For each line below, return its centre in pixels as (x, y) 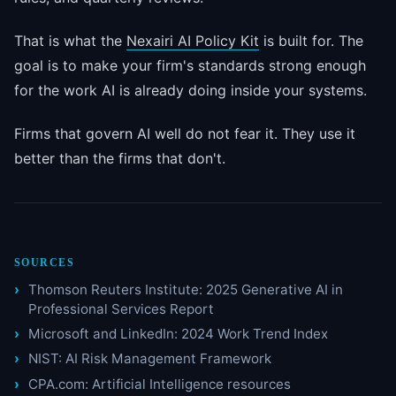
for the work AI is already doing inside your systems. (190, 90)
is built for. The (311, 40)
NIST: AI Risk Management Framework (150, 359)
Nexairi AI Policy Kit (193, 40)
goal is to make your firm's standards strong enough (190, 65)
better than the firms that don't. (120, 158)
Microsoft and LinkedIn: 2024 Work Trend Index (178, 334)
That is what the (70, 40)
